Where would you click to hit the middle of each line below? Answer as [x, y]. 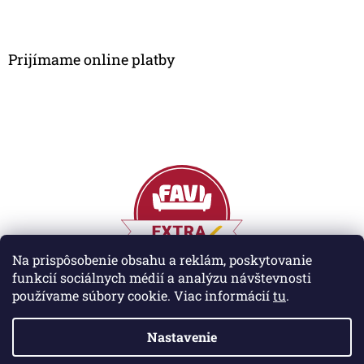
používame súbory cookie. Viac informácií [143, 295]
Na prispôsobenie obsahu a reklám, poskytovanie [162, 260]
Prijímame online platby [91, 60]
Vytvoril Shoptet [197, 325]
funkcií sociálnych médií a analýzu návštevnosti [162, 277]
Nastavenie [182, 337]
